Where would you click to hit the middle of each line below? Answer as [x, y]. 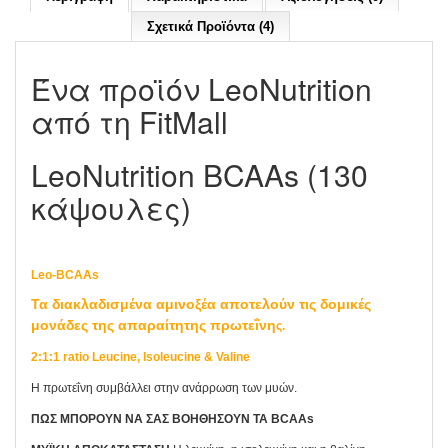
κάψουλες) [111, 207]
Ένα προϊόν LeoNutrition [201, 88]
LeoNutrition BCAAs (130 [199, 174]
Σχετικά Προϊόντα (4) [210, 26]
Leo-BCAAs [65, 274]
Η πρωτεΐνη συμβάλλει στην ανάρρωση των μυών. [164, 387]
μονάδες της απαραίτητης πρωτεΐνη [153, 324]
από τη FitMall [129, 121]
